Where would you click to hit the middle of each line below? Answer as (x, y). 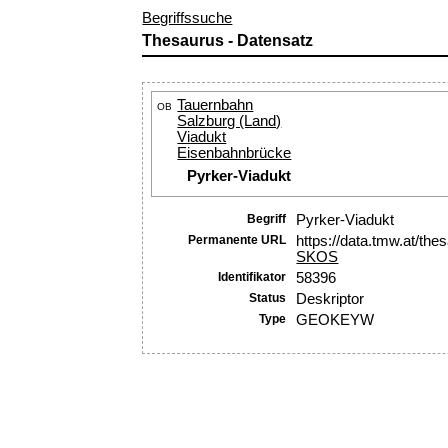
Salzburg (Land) (229, 121)
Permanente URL (237, 239)
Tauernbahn (215, 105)
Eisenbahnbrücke (234, 153)
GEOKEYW (335, 320)
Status (268, 297)
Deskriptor (330, 299)
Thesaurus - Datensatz (228, 40)
